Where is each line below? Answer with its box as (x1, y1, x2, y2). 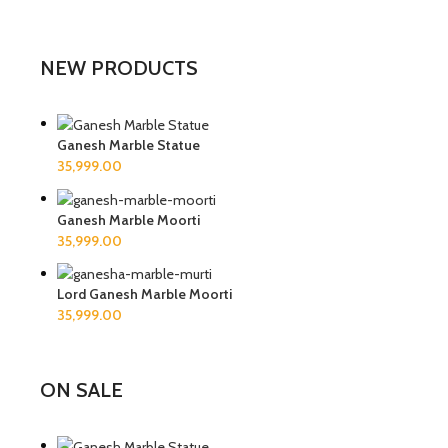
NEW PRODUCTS (40, 56, 198, 81)
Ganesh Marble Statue (57, 135, 200, 154)
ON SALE (40, 378, 123, 403)
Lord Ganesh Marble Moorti (57, 285, 232, 304)
